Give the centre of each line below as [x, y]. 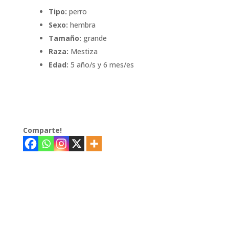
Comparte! [42, 130]
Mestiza [83, 52]
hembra [82, 25]
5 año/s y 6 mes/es [101, 65]
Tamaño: [65, 38]
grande [94, 38]
